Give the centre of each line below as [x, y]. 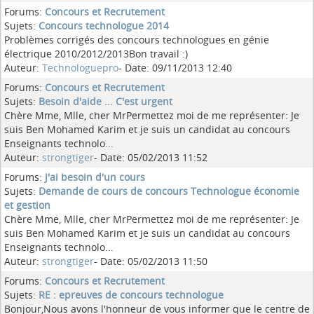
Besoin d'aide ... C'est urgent [105, 101]
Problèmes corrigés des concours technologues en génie [137, 40]
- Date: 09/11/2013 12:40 [175, 68]
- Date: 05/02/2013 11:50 [151, 261]
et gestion [27, 205]
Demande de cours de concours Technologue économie [169, 191]
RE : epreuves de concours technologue [131, 295]
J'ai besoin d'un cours [95, 177]
